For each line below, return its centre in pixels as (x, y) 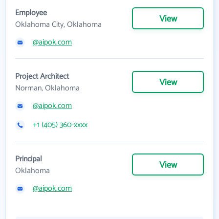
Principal (29, 159)
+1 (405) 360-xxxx (60, 125)
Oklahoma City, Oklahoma (58, 25)
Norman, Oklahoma (47, 88)
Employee (31, 13)
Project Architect (42, 77)
